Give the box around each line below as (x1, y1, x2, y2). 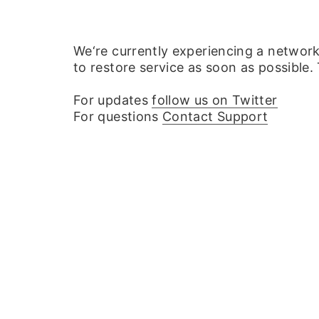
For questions (73, 109, 163, 124)
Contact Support (162, 109, 268, 124)
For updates (73, 93, 152, 108)
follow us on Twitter (152, 93, 278, 108)
